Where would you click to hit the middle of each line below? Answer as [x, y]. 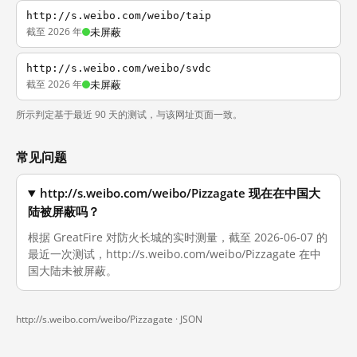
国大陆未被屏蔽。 [73, 271]
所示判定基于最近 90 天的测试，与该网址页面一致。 [129, 114]
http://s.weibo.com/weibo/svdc [119, 68]
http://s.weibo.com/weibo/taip [119, 16]
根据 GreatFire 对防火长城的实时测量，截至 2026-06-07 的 [178, 237]
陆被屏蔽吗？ [64, 212]
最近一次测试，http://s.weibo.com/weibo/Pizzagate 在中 [175, 254]
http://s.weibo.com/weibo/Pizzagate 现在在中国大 [180, 193]
